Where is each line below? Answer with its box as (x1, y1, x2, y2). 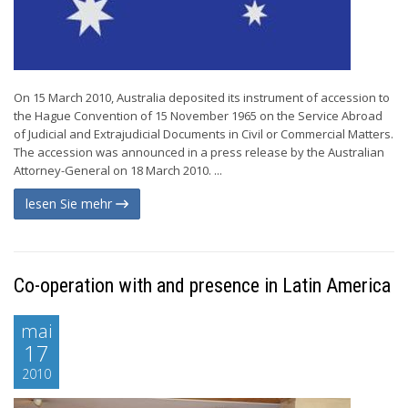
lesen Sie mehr (25, 195, 116, 212)
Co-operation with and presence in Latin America (14, 274, 391, 297)
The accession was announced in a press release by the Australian (14, 144, 384, 160)
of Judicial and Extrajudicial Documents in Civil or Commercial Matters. (14, 126, 393, 142)
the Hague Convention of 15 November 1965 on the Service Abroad (14, 107, 382, 124)
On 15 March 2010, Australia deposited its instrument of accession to (14, 89, 390, 106)
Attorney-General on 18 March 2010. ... (14, 162, 222, 178)
